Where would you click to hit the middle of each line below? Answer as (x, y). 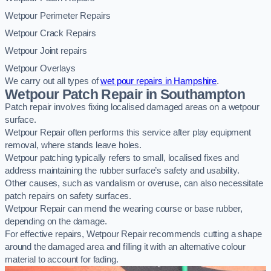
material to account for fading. (62, 260)
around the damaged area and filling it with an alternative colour (125, 247)
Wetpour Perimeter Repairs (58, 16)
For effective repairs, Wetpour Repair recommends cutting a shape (133, 234)
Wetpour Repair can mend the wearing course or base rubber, (124, 209)
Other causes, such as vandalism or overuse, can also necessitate (134, 184)
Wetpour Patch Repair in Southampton (125, 95)
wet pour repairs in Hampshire (159, 81)
